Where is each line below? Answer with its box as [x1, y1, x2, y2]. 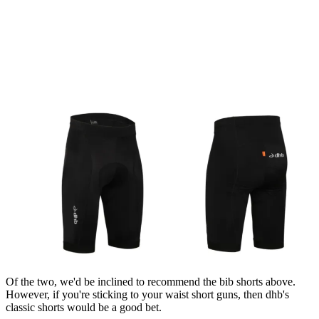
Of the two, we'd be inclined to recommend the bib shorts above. [6, 275, 296, 288]
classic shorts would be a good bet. [6, 300, 162, 313]
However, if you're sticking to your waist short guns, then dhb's [6, 288, 289, 300]
